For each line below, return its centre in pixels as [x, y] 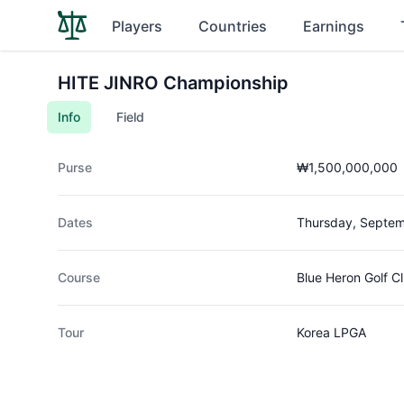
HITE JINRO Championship [173, 83]
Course [79, 277]
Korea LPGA [331, 332]
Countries [233, 26]
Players [137, 26]
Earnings [334, 26]
